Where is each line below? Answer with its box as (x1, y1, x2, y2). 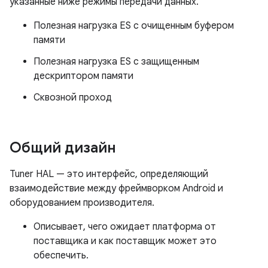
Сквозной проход (33, 92, 112, 104)
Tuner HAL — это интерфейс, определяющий (10, 168, 208, 181)
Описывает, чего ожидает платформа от (33, 221, 216, 233)
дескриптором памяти (33, 70, 133, 83)
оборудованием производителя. (10, 197, 154, 209)
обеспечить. (33, 249, 89, 262)
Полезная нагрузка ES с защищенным (33, 56, 199, 68)
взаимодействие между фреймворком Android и (10, 182, 223, 195)
